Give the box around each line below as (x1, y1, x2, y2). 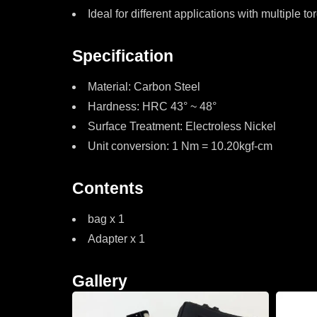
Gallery (72, 272, 127, 290)
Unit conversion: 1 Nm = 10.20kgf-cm (88, 140, 272, 152)
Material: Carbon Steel (88, 81, 200, 93)
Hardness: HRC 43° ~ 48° (88, 100, 217, 113)
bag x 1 (88, 213, 125, 225)
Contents (72, 179, 144, 197)
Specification (72, 47, 173, 65)
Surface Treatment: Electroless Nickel (88, 120, 276, 132)
